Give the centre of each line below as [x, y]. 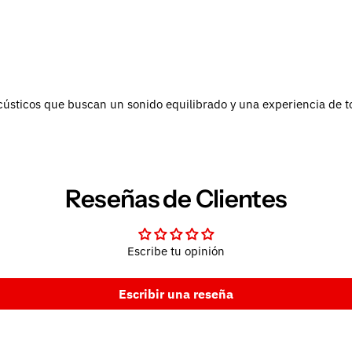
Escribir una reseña [176, 293]
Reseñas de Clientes [176, 198]
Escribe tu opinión [176, 251]
